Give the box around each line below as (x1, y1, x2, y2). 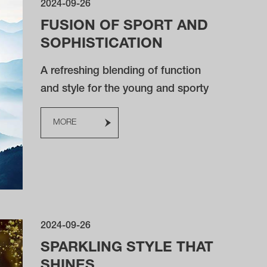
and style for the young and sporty (41, 84, 209, 95)
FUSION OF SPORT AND (41, 20, 209, 34)
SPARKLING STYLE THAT (41, 241, 214, 256)
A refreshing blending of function (41, 66, 201, 77)
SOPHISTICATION (41, 38, 163, 52)
